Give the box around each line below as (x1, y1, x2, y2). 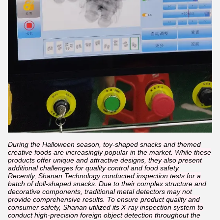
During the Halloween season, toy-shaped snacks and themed (8, 140, 201, 149)
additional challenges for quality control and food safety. (8, 164, 180, 172)
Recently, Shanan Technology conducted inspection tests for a (8, 172, 201, 180)
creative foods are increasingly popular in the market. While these (8, 148, 211, 157)
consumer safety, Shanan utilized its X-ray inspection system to (8, 203, 203, 212)
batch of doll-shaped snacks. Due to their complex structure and (8, 180, 206, 188)
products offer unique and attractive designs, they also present (8, 156, 202, 165)
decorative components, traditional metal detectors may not (8, 188, 192, 196)
